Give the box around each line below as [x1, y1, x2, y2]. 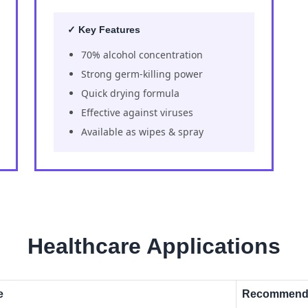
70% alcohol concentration [81, 47, 203, 61]
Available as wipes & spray [81, 124, 203, 138]
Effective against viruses [81, 105, 193, 119]
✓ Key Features [67, 23, 140, 35]
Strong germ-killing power [81, 67, 203, 80]
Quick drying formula [81, 86, 179, 100]
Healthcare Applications [27, 233, 280, 258]
